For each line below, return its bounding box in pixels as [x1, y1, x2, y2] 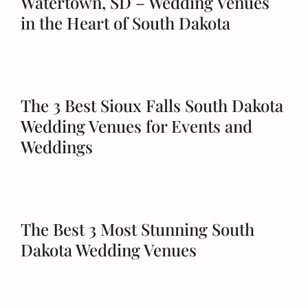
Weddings [21, 135, 93, 157]
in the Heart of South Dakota [21, 12, 230, 34]
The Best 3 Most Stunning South [21, 218, 254, 240]
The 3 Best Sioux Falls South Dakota [21, 94, 283, 116]
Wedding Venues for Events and [21, 115, 252, 137]
